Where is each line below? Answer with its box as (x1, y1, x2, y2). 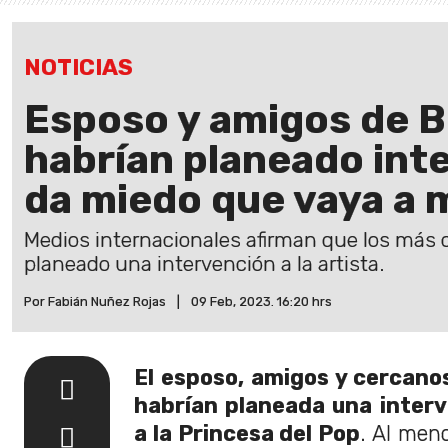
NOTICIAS (24, 53, 133, 81)
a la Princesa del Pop (134, 420, 361, 446)
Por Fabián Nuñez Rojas (24, 293, 166, 309)
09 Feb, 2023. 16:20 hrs (191, 293, 332, 309)
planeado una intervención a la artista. (24, 251, 384, 276)
